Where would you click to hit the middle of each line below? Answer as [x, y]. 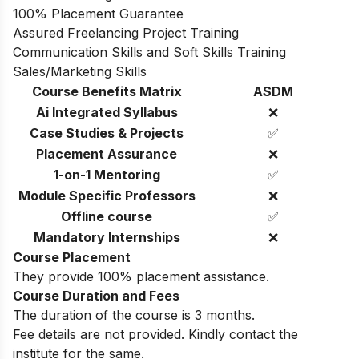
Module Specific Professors [107, 196]
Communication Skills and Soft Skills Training [149, 52]
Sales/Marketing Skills [80, 72]
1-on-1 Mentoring [107, 175]
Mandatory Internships [107, 238]
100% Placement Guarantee [98, 14]
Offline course [107, 217]
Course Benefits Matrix [107, 92]
